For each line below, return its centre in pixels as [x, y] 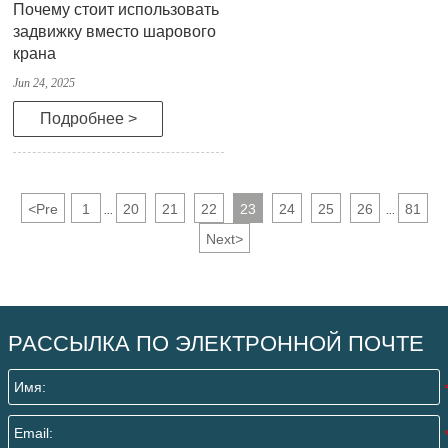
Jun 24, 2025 [44, 83]
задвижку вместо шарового [114, 32]
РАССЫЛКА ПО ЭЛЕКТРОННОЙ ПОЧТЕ [216, 344]
